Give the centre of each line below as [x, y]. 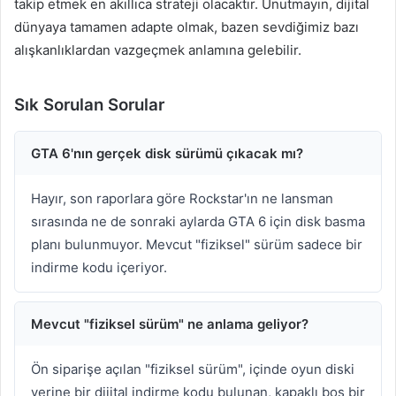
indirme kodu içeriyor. [99, 267]
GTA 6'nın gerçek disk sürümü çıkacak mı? [167, 153]
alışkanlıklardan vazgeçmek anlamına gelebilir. [158, 49]
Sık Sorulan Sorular [89, 104]
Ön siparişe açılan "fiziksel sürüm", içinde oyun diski [193, 369]
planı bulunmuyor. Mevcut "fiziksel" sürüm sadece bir [197, 244]
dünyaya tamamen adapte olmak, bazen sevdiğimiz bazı [187, 27]
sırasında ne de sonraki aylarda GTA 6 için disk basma [198, 221]
